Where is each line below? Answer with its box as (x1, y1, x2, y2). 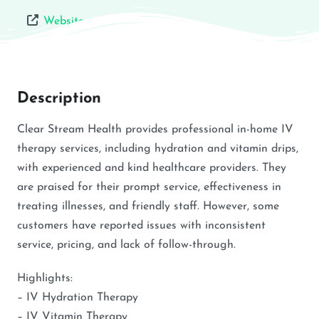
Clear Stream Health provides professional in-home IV (17, 124, 293, 136)
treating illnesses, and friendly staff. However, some (17, 201, 279, 213)
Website (43, 16, 84, 28)
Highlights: (17, 273, 73, 285)
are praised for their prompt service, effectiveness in (17, 182, 281, 194)
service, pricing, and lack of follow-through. (17, 239, 236, 251)
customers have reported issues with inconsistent (17, 220, 266, 232)
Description (17, 91, 101, 107)
